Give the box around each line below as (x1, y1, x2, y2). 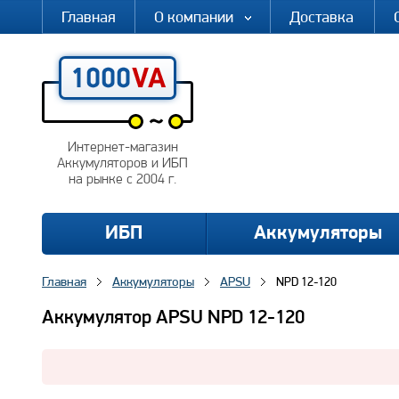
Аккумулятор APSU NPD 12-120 (42, 308, 305, 329)
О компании (154, 7, 233, 26)
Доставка (289, 7, 354, 26)
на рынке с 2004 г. (69, 173, 176, 187)
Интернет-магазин (67, 141, 178, 155)
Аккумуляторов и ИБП (57, 157, 188, 171)
